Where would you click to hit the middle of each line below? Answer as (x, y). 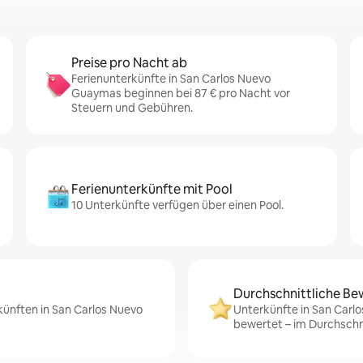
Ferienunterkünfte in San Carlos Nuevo (171, 79)
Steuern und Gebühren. (132, 108)
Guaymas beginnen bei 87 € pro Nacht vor (181, 93)
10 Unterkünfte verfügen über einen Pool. (177, 205)
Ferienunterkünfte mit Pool (152, 189)
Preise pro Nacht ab (129, 63)
